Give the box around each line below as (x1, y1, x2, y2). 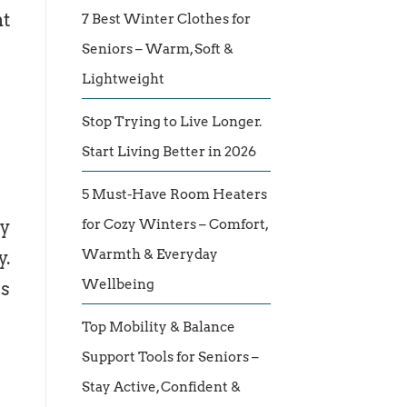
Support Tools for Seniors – (82, 349, 259, 366)
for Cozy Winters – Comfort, (82, 216, 268, 233)
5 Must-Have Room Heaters (82, 186, 267, 203)
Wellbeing (82, 276, 154, 293)
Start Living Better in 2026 (82, 144, 256, 161)
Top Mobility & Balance (82, 319, 235, 336)
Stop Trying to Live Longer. (82, 114, 262, 131)
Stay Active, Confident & (82, 379, 241, 396)
